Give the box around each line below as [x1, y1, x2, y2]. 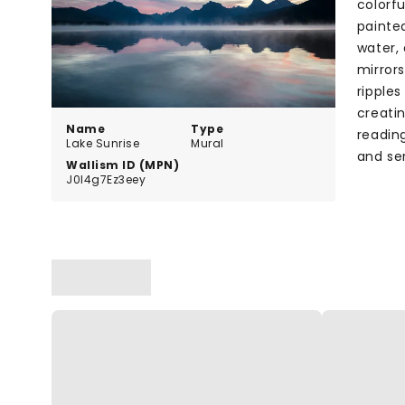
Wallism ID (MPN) [66, 156, 179, 173]
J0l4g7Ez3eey [66, 171, 146, 187]
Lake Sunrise [66, 135, 139, 151]
